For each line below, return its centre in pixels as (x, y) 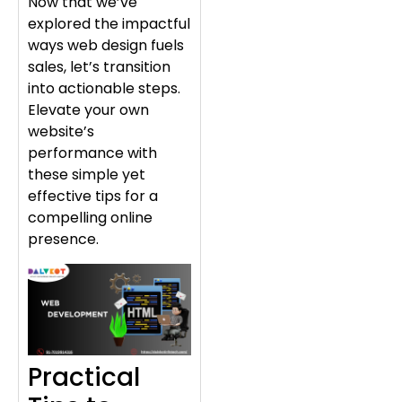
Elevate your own (88, 110)
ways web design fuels (106, 46)
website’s (61, 132)
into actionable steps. (104, 89)
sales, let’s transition (99, 67)
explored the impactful (109, 24)
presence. (63, 240)
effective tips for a (93, 197)
